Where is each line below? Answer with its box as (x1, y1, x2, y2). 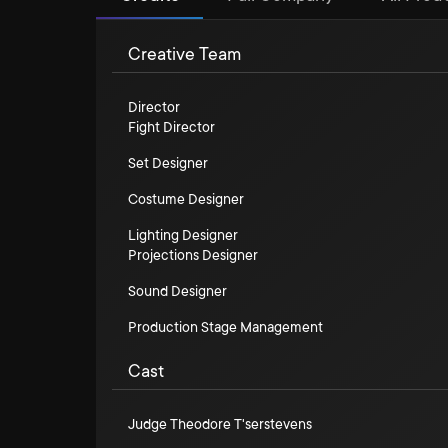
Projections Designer (128, 247, 258, 263)
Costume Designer (128, 191, 244, 207)
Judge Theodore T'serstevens (128, 416, 312, 432)
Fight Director (128, 119, 215, 135)
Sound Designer (128, 283, 227, 299)
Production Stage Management (128, 319, 323, 335)
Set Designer (128, 155, 208, 171)
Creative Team (128, 44, 241, 64)
